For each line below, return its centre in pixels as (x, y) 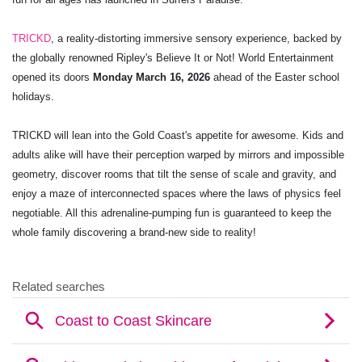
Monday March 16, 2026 (152, 77)
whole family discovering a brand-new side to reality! (134, 232)
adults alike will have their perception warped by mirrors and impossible (178, 154)
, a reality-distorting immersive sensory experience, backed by (196, 38)
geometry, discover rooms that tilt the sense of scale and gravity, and (174, 174)
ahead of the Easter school (275, 77)
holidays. (33, 96)
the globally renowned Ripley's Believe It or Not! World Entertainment (173, 57)
